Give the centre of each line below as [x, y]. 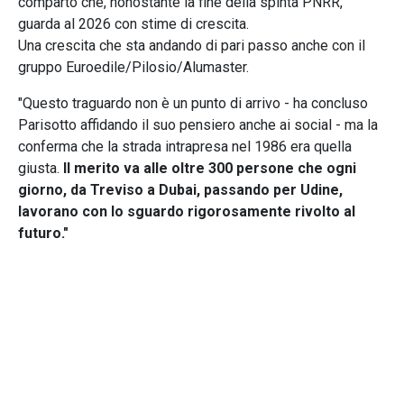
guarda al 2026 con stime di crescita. [133, 23]
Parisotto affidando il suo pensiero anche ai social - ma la [198, 124]
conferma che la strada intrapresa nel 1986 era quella [185, 146]
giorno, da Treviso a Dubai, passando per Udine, [180, 189]
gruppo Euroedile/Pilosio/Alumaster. [135, 67]
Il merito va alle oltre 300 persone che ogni [210, 168]
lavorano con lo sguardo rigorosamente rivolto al [187, 211]
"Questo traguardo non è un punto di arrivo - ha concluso [193, 103]
